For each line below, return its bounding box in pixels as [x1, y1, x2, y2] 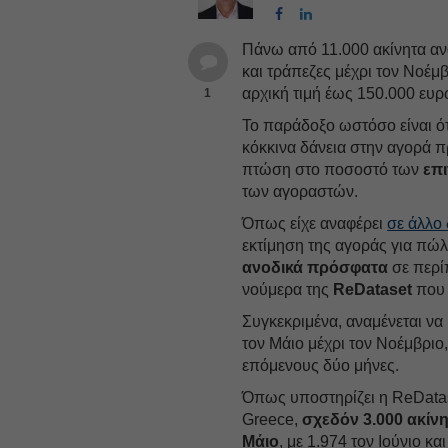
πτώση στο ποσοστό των [242, 160, 424, 178]
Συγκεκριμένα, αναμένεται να [242, 312, 444, 330]
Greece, [242, 410, 303, 428]
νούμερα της [242, 280, 334, 298]
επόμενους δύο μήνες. [242, 356, 400, 374]
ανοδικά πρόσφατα [242, 258, 389, 276]
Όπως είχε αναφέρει [242, 214, 388, 232]
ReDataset [333, 280, 413, 298]
